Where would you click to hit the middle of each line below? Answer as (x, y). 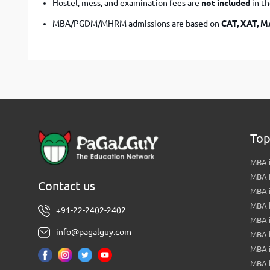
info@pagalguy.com (94, 232)
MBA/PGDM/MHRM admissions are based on (137, 24)
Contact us (67, 186)
